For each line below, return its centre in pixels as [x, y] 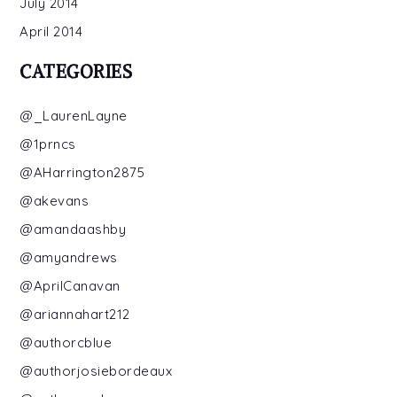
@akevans [54, 200]
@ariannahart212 [75, 314]
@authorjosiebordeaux [96, 370]
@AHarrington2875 [82, 172]
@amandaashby [73, 229]
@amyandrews [69, 257]
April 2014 [51, 31]
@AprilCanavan [70, 285]
